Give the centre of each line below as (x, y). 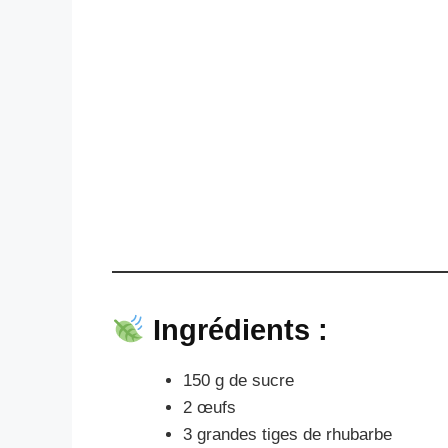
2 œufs (209, 407)
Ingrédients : (241, 329)
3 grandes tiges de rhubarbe (287, 434)
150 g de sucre (238, 380)
